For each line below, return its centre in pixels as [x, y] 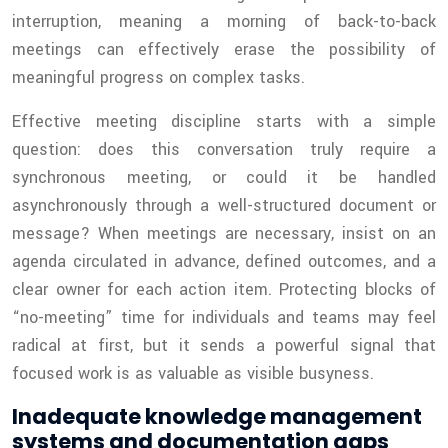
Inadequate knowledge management [217, 417]
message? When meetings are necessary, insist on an [224, 234]
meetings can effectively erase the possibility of [224, 50]
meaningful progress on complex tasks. [158, 78]
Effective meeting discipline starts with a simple [224, 122]
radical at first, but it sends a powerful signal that [224, 346]
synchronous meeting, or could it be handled [224, 178]
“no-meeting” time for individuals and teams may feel [224, 318]
